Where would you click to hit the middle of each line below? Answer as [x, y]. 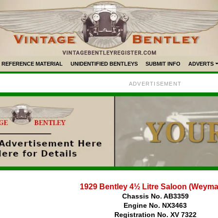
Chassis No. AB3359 [155, 196]
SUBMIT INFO [163, 64]
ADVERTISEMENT [155, 84]
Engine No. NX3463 [155, 206]
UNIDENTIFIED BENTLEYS [104, 64]
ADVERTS [201, 64]
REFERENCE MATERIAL [32, 64]
